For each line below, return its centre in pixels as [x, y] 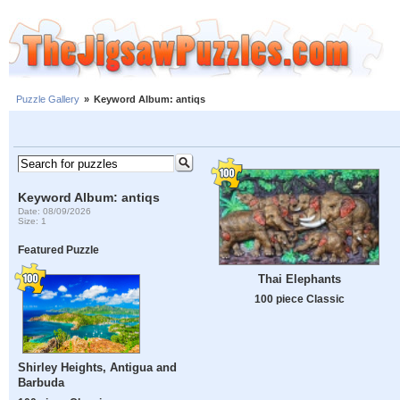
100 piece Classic [299, 299]
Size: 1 [33, 221]
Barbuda [42, 383]
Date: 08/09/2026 [55, 211]
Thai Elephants [299, 279]
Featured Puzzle [59, 250]
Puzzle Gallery [48, 100]
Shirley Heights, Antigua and [98, 368]
